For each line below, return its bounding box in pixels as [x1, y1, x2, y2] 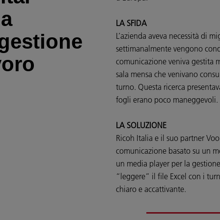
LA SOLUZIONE [116, 120, 166, 130]
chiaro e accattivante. [116, 184, 186, 194]
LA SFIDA [116, 18, 147, 28]
